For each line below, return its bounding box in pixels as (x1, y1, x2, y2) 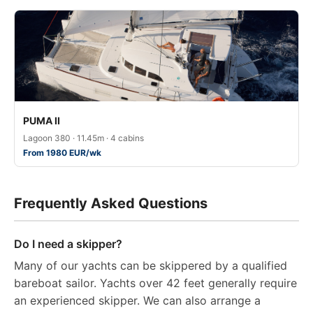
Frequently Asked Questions (14, 195, 208, 212)
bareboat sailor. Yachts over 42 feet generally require (14, 276, 297, 290)
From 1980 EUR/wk (23, 147, 101, 158)
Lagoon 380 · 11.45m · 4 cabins (23, 133, 144, 143)
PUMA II (23, 115, 60, 126)
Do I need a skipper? (14, 237, 122, 251)
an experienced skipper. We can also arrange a (14, 293, 261, 307)
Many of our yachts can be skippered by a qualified (14, 259, 287, 272)
